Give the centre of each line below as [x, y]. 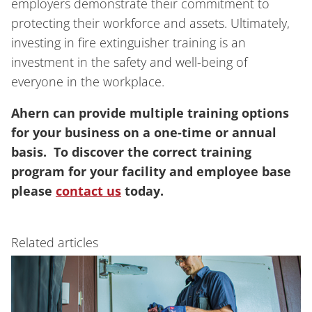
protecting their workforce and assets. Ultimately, [150, 23]
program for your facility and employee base [151, 172]
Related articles [55, 242]
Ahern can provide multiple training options [150, 113]
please [33, 191]
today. [142, 191]
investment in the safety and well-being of [129, 62]
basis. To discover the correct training [131, 152]
